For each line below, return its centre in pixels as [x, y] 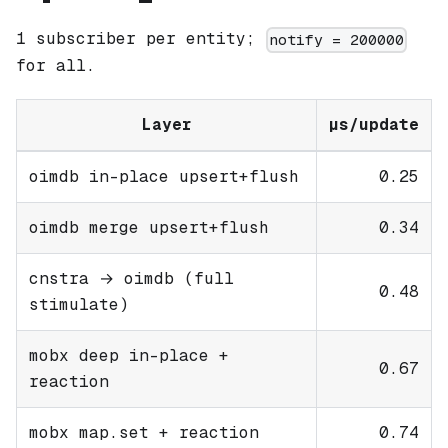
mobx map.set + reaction [144, 432]
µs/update [374, 124]
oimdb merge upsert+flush [149, 227]
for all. [56, 65]
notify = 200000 [337, 40]
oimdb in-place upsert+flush [164, 176]
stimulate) [79, 304]
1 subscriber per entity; [141, 39]
